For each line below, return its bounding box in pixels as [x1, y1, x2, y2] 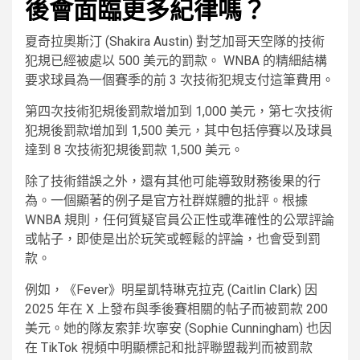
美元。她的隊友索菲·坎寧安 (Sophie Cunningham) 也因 [25, 321, 332, 337]
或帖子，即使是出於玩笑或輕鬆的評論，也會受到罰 [25, 231, 321, 247]
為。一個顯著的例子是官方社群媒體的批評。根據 [25, 193, 308, 209]
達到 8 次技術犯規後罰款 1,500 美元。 [25, 142, 243, 158]
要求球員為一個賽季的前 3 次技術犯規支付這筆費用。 [25, 72, 334, 88]
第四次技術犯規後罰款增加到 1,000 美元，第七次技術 [25, 104, 333, 120]
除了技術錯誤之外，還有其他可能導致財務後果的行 [25, 174, 321, 190]
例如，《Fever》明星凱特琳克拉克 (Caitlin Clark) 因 [25, 282, 317, 298]
